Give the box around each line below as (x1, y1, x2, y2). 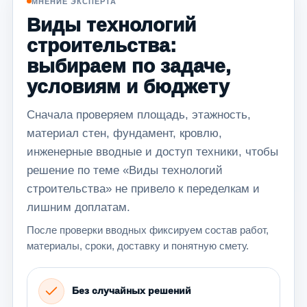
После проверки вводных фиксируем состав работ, (27, 223, 269, 236)
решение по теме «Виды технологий (27, 163, 223, 177)
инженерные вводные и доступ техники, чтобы (27, 145, 278, 158)
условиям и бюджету (27, 75, 230, 97)
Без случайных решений (72, 285, 191, 296)
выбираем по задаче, (27, 55, 231, 77)
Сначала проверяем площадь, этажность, (27, 108, 251, 121)
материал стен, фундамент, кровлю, (27, 126, 222, 140)
